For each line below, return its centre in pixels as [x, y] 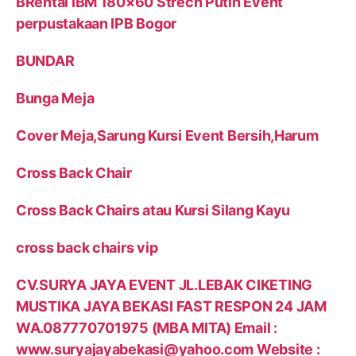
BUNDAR [45, 61]
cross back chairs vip [87, 248]
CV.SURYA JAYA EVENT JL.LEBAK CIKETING [164, 285]
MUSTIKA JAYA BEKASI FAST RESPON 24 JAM [171, 307]
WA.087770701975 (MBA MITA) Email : [147, 328]
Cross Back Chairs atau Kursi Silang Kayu [153, 211]
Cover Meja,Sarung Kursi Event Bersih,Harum [167, 136]
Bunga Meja [55, 99]
